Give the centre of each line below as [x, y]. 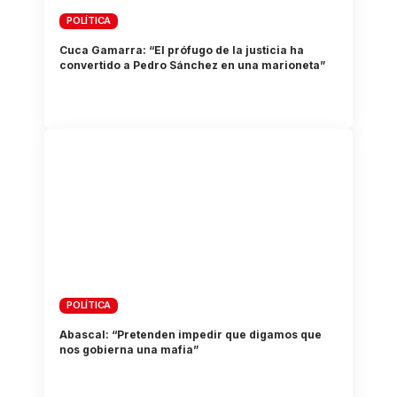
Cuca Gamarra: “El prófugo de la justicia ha [182, 50]
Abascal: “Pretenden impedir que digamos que [191, 334]
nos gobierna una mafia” [129, 349]
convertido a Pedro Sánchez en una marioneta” [193, 65]
